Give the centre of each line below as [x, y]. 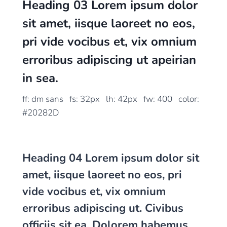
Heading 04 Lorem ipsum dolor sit [111, 158]
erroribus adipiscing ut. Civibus [103, 208]
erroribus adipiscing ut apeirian [109, 60]
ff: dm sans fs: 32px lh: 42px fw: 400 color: [111, 99]
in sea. [40, 78]
